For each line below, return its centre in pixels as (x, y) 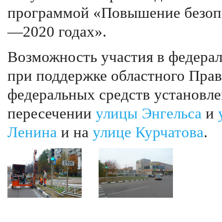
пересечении (52, 113)
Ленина (32, 132)
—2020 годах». (57, 32)
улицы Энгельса (149, 113)
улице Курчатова (148, 132)
